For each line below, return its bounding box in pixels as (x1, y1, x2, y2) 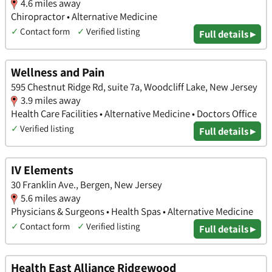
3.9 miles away (21, 93, 81, 107)
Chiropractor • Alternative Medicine (11, 9, 157, 23)
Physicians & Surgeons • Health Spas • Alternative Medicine (11, 205, 253, 219)
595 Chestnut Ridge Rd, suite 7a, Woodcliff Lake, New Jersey (11, 80, 257, 94)
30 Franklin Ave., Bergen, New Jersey (11, 178, 162, 192)
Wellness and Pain (11, 64, 104, 81)
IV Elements (11, 162, 73, 178)
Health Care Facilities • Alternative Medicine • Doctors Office (11, 107, 257, 121)
